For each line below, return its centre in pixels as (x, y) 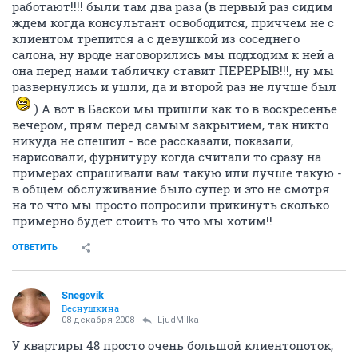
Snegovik (83, 295)
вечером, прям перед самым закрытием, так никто (170, 125)
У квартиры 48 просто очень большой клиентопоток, (173, 345)
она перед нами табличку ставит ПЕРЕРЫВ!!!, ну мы (173, 70)
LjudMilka (178, 320)
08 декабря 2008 (98, 320)
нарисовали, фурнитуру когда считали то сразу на (167, 157)
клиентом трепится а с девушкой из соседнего (156, 38)
